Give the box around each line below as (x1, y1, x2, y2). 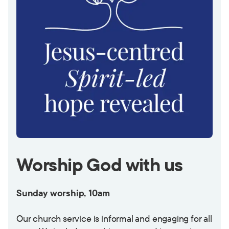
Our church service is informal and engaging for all (16, 213, 212, 225)
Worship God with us (16, 153, 183, 176)
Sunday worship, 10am (16, 187, 110, 199)
